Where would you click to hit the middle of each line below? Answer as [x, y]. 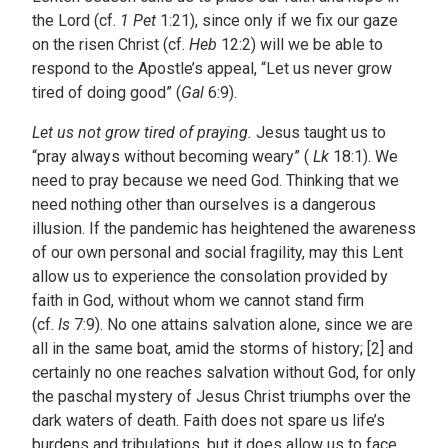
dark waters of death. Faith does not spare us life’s [208, 421]
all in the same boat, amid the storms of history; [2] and [222, 349]
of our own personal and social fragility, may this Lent [217, 253]
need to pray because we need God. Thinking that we [215, 181]
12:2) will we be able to [300, 45]
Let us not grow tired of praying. [142, 133]
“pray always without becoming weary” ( [172, 157]
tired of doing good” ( [106, 93]
